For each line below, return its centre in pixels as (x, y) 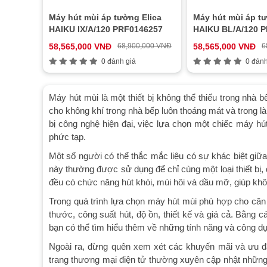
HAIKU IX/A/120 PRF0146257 (106, 29)
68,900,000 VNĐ (145, 46)
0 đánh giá (117, 61)
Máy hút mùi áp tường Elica (105, 17)
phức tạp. (69, 137)
